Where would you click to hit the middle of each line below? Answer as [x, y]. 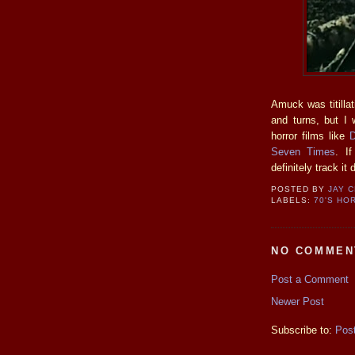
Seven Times [303, 152]
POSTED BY [300, 189]
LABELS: [293, 200]
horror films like [311, 136]
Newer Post [298, 302]
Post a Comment [310, 280]
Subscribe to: [303, 330]
